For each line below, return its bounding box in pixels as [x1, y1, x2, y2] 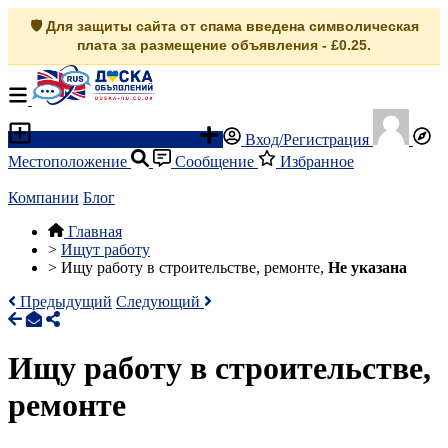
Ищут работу [61, 241, 150, 258]
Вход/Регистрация [241, 131, 373, 148]
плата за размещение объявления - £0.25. [77, 37, 371, 53]
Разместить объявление [32, 131, 199, 148]
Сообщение [171, 153, 258, 170]
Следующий [116, 293, 204, 310]
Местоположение [8, 153, 131, 170]
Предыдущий [16, 293, 112, 310]
